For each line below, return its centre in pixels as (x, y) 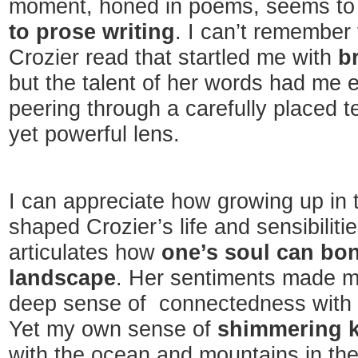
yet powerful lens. (94, 134)
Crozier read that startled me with (173, 58)
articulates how (85, 253)
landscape (62, 278)
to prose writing (92, 32)
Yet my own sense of (113, 329)
